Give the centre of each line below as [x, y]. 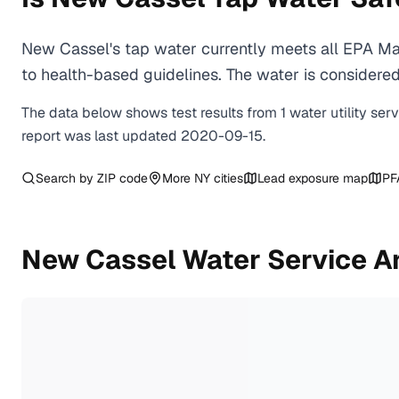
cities [227, 178]
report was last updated [101, 136]
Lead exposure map [313, 178]
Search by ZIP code [92, 178]
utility [349, 113]
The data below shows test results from [151, 113]
